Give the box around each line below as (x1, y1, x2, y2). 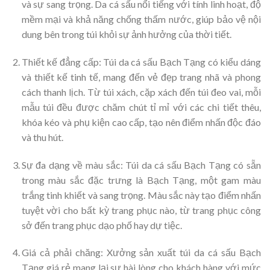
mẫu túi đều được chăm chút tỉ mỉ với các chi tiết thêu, (21, 101, 261, 113)
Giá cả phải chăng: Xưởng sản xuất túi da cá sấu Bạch (21, 246, 261, 259)
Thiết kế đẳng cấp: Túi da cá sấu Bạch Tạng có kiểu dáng (21, 55, 261, 67)
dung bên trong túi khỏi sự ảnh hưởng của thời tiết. (21, 28, 231, 40)
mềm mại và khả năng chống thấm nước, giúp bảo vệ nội (21, 13, 261, 25)
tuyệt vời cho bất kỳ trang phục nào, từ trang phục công (21, 204, 261, 216)
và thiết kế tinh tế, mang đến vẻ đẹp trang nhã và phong (21, 71, 261, 83)
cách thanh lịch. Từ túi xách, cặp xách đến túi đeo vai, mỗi (21, 86, 261, 98)
